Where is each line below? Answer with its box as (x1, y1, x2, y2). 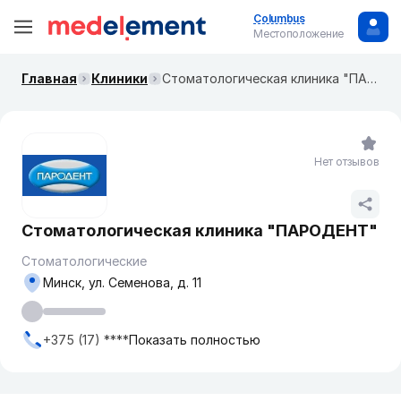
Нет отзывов (314, 155, 380, 168)
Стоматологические (21, 253, 147, 269)
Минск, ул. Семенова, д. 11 (43, 275, 201, 290)
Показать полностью (129, 332, 260, 347)
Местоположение (253, 27, 344, 40)
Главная (21, 71, 77, 86)
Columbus (253, 12, 305, 25)
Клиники (91, 71, 148, 86)
